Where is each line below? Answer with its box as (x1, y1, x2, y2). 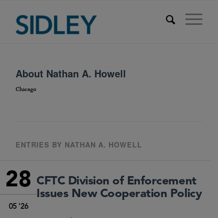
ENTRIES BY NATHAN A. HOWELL (16, 140, 142, 150)
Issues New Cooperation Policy (36, 188, 202, 200)
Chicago (16, 86, 36, 93)
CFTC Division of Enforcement (36, 176, 197, 188)
